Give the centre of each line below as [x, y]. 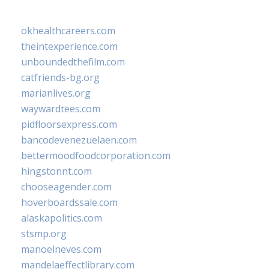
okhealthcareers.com [68, 31]
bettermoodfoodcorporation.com [96, 156]
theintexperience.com [69, 46]
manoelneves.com [61, 249]
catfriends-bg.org [60, 77]
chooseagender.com [66, 187]
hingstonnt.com [56, 171]
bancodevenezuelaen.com [79, 140]
